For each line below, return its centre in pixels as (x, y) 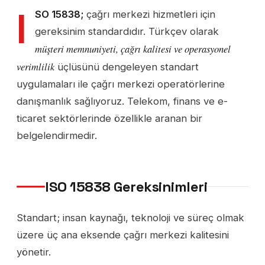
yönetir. (34, 252)
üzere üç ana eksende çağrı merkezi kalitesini (123, 235)
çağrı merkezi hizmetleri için (149, 14)
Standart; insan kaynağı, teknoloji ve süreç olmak (130, 217)
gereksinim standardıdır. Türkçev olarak (127, 32)
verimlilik (35, 67)
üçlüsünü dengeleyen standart (127, 67)
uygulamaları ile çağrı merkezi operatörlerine (121, 84)
